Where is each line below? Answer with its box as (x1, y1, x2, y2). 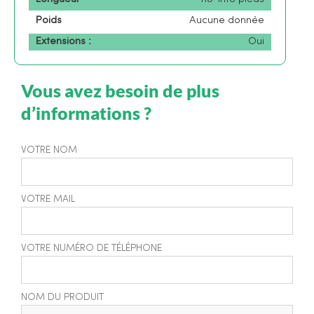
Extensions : (36, 36, 91, 48)
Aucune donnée (189, 15, 264, 27)
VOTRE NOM (21, 144, 77, 156)
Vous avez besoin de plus (21, 80, 219, 102)
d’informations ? (21, 102, 151, 124)
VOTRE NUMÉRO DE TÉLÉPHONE (21, 243, 162, 254)
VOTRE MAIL (21, 193, 75, 205)
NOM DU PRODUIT (21, 292, 104, 303)
